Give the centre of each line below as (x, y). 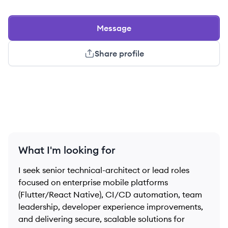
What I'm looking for (67, 150)
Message (114, 28)
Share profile (119, 53)
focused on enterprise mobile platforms (93, 182)
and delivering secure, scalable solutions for (102, 219)
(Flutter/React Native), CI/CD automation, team (110, 194)
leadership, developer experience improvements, (111, 207)
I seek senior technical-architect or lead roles (104, 170)
